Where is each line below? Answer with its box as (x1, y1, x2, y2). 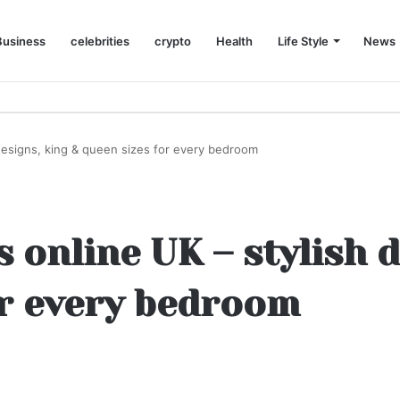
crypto (154, 34, 191, 48)
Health (216, 34, 253, 48)
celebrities (71, 34, 129, 48)
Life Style (278, 34, 329, 48)
